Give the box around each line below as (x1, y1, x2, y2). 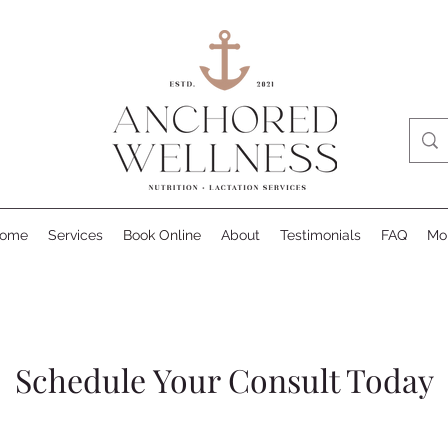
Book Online (122, 227, 201, 243)
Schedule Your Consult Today (14, 357, 434, 401)
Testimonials (279, 227, 361, 243)
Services (47, 227, 103, 243)
